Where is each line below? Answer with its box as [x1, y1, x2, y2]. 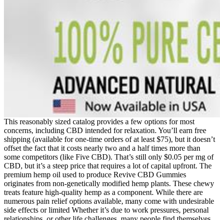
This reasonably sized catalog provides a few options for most [4, 117, 194, 126]
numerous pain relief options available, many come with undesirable [4, 196, 214, 205]
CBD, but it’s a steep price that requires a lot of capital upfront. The [4, 161, 212, 170]
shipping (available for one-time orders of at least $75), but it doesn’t [4, 135, 215, 143]
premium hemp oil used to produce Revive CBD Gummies [4, 170, 186, 179]
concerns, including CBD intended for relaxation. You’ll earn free [4, 126, 206, 135]
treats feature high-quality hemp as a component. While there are [4, 188, 203, 196]
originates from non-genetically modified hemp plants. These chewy [4, 179, 214, 188]
